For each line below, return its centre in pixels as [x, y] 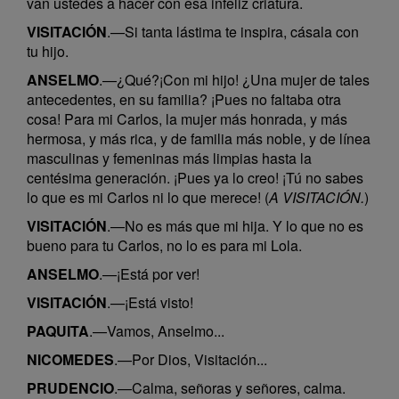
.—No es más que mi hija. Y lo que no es [235, 226]
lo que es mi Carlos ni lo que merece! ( [148, 197]
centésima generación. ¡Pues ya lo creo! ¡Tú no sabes [195, 178]
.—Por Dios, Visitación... [191, 359]
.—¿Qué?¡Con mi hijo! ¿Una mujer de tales [234, 80]
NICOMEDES [70, 359]
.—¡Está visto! [150, 302]
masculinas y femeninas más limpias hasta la [169, 158]
